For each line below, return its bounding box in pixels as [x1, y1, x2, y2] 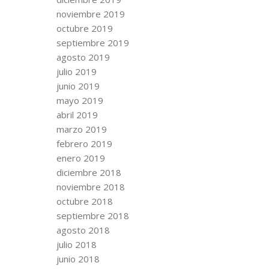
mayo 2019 [56, 94, 103, 106]
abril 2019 [56, 108, 98, 121]
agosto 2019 [56, 50, 110, 63]
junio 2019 [56, 79, 100, 92]
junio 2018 [56, 252, 100, 265]
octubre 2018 [56, 195, 113, 207]
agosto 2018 [56, 223, 110, 236]
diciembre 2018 [56, 166, 121, 178]
